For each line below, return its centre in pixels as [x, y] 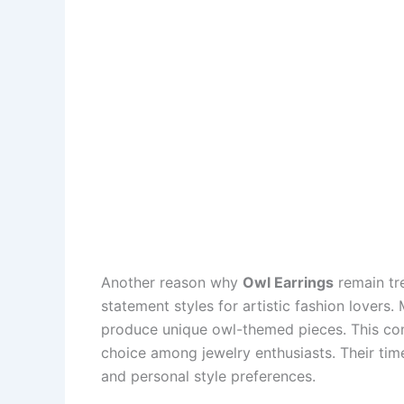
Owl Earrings [288, 283]
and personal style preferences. [208, 376]
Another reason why [172, 283]
